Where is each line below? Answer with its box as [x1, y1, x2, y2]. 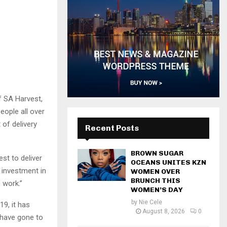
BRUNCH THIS [131, 176, 180, 185]
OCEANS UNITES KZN [131, 158, 206, 167]
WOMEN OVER [131, 167, 180, 176]
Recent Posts [85, 123, 139, 133]
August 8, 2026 [142, 207, 185, 215]
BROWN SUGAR [131, 148, 183, 158]
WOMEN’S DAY [131, 185, 183, 194]
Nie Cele [139, 198, 162, 206]
